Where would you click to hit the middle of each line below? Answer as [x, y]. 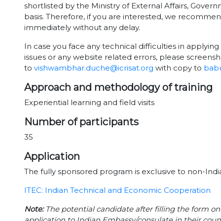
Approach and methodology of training [118, 87]
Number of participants [81, 122]
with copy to [179, 68]
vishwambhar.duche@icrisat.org [94, 68]
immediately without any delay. [82, 27]
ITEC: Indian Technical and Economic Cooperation [117, 190]
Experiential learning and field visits [89, 102]
